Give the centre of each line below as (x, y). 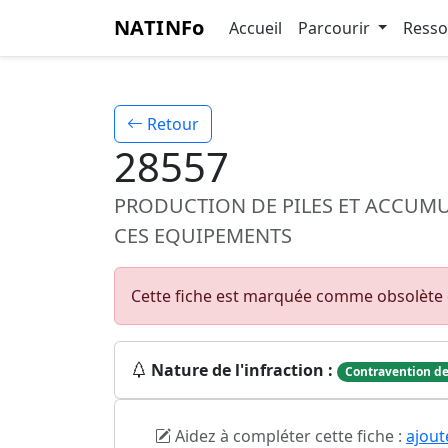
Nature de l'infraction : (242, 370)
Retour (171, 124)
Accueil (255, 28)
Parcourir (335, 28)
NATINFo (159, 27)
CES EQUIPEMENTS (203, 235)
